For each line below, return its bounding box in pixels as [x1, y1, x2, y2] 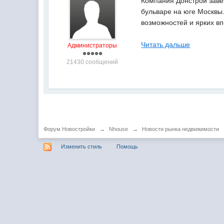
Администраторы [67, 42, 117, 49]
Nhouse [109, 126, 128, 132]
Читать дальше [141, 40, 190, 48]
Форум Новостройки [43, 126, 95, 132]
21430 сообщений [66, 58, 118, 65]
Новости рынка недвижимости [142, 126, 219, 132]
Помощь [116, 143, 138, 149]
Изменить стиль [61, 143, 102, 149]
